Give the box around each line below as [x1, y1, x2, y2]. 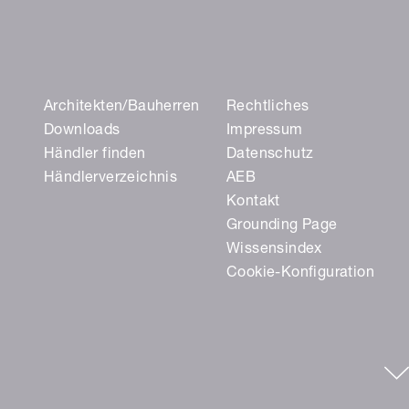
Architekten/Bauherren [44, 100, 200, 115]
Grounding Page [226, 218, 338, 234]
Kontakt [226, 194, 280, 210]
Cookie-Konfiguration [226, 266, 374, 281]
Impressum [226, 123, 303, 139]
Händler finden [44, 147, 146, 163]
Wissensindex [226, 242, 322, 257]
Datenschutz [226, 147, 314, 163]
